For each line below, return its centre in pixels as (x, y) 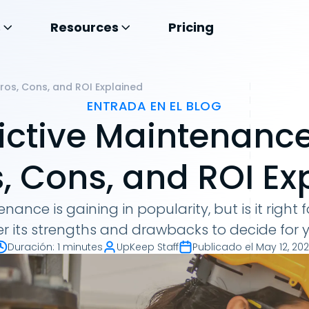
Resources (84, 27)
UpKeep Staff (148, 247)
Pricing (191, 27)
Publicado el (223, 247)
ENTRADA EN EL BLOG (154, 106)
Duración (30, 247)
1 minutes (80, 247)
